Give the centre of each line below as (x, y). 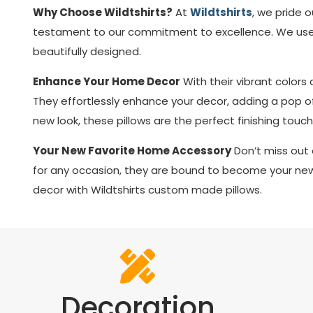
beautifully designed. (87, 51)
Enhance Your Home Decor (107, 81)
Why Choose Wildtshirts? (103, 12)
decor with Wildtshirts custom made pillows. (147, 190)
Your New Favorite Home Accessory (132, 151)
